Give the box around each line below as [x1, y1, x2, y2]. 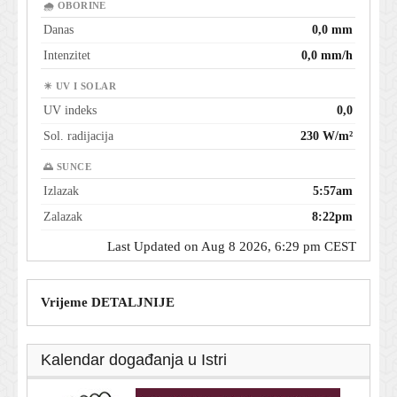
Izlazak [43, 184, 79, 198]
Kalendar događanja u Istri [41, 351, 227, 370]
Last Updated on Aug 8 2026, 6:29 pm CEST [106, 239, 356, 254]
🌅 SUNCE [43, 162, 91, 173]
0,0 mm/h [301, 49, 353, 63]
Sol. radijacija [43, 129, 113, 144]
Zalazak [43, 210, 82, 224]
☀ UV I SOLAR [43, 82, 117, 92]
